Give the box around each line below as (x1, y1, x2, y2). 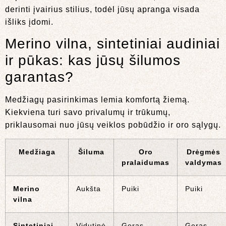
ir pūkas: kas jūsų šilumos (5, 52, 181, 69)
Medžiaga (18, 147, 55, 156)
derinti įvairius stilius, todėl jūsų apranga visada (5, 5, 200, 14)
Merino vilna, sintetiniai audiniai (5, 36, 220, 52)
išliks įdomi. (5, 17, 53, 26)
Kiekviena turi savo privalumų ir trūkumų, (5, 108, 171, 117)
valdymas (185, 158, 222, 166)
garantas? (5, 69, 74, 85)
